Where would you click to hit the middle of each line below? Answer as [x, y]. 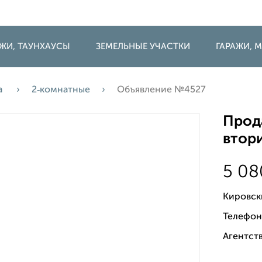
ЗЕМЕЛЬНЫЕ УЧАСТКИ [143, 46]
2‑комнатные [61, 90]
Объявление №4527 [161, 90]
